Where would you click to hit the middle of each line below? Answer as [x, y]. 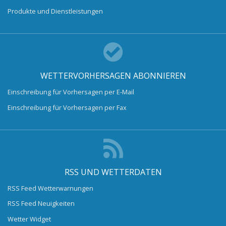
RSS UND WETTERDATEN [113, 172]
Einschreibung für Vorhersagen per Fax [67, 107]
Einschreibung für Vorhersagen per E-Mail [71, 92]
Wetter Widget [29, 219]
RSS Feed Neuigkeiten [41, 204]
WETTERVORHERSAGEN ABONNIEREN [113, 75]
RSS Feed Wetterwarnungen [50, 188]
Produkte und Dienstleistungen [55, 11]
